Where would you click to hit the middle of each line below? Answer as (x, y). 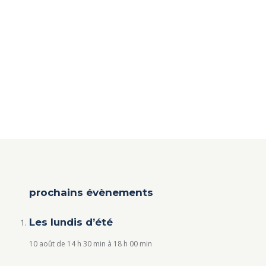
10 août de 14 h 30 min (67, 243)
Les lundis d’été (71, 222)
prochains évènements (91, 192)
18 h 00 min (132, 243)
